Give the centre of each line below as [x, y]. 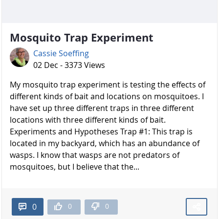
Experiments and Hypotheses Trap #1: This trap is [101, 132]
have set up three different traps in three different [102, 108]
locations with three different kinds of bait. [88, 120]
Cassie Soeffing [61, 54]
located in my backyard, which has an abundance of [105, 143]
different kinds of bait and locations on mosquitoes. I [107, 97]
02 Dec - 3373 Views [69, 65]
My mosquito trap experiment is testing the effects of [108, 85]
